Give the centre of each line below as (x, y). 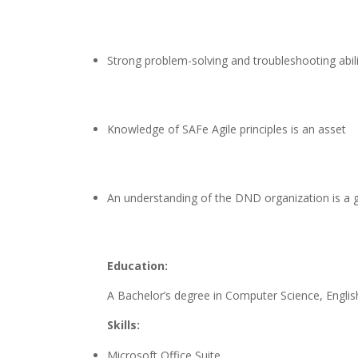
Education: (138, 266)
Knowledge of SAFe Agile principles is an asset (227, 129)
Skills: (124, 325)
